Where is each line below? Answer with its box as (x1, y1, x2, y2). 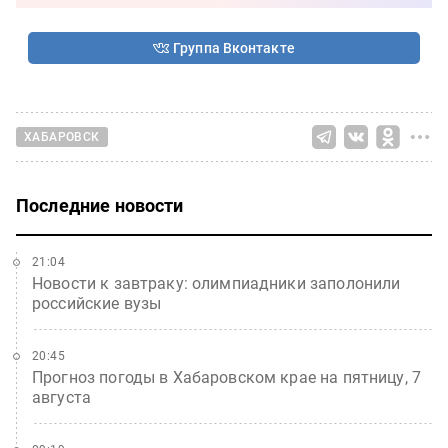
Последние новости (16, 194, 184, 216)
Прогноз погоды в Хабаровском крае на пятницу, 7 (32, 367, 422, 387)
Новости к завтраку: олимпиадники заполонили (32, 273, 401, 293)
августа (32, 387, 92, 407)
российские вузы (32, 293, 162, 313)
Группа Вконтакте (173, 39, 295, 56)
